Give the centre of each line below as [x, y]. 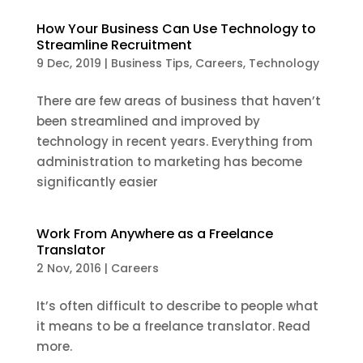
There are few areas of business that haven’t [178, 101]
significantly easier [97, 182]
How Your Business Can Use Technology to [176, 29]
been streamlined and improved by [148, 121]
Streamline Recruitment [114, 45]
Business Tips [150, 63]
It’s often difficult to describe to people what [177, 306]
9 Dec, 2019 [68, 63]
